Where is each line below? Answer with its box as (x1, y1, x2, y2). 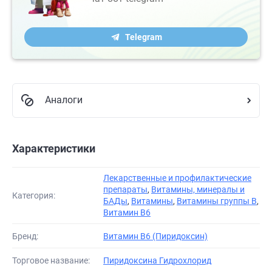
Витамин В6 (103, 208, 151, 218)
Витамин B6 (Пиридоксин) (103, 231, 208, 241)
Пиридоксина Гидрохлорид (103, 255, 211, 265)
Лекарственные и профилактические (103, 173, 251, 183)
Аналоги (45, 94, 83, 106)
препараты (103, 185, 148, 195)
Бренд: (12, 231, 38, 241)
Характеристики (12, 142, 95, 155)
